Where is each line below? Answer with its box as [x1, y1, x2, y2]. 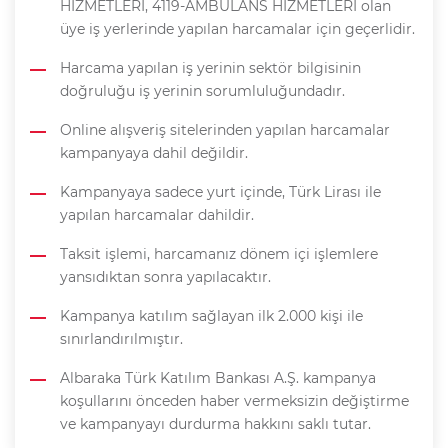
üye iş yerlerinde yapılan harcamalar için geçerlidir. [60, 20, 415, 39]
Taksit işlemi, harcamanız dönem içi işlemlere [60, 245, 378, 264]
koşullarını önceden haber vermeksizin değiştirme [60, 392, 409, 411]
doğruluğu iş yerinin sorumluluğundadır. [60, 82, 345, 101]
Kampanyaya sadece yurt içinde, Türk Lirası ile [60, 183, 381, 202]
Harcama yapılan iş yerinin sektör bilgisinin [60, 59, 361, 78]
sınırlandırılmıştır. [60, 330, 183, 349]
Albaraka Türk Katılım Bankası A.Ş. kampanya [60, 369, 376, 388]
